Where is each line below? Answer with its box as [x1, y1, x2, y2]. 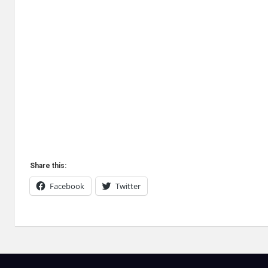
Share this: [30, 161, 66, 170]
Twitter [115, 180, 141, 191]
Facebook [50, 180, 84, 191]
